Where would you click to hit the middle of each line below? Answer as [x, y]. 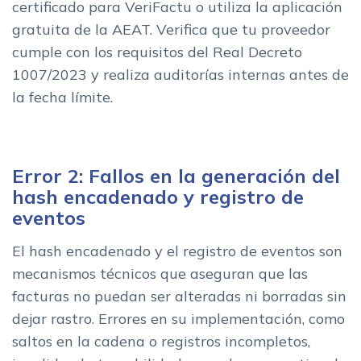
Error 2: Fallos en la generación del [176, 175]
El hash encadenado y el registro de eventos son [177, 251]
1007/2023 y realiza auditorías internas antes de [180, 74]
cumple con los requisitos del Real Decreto [157, 52]
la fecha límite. [62, 97]
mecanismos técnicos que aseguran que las [160, 273]
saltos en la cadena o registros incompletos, [161, 341]
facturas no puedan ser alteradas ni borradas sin [179, 296]
